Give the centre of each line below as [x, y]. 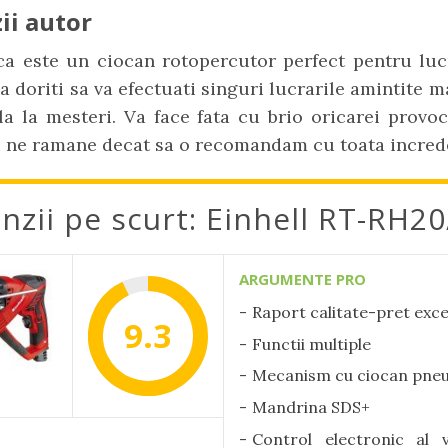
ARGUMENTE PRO [302, 279]
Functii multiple [311, 343]
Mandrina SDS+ [311, 406]
